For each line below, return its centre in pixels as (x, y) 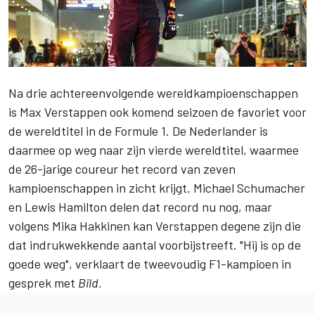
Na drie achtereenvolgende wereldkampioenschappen (153, 92)
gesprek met (43, 282)
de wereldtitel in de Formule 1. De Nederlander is (138, 130)
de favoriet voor (262, 111)
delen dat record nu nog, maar (189, 206)
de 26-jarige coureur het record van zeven (122, 168)
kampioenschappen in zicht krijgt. (101, 187)
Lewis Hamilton (66, 206)
